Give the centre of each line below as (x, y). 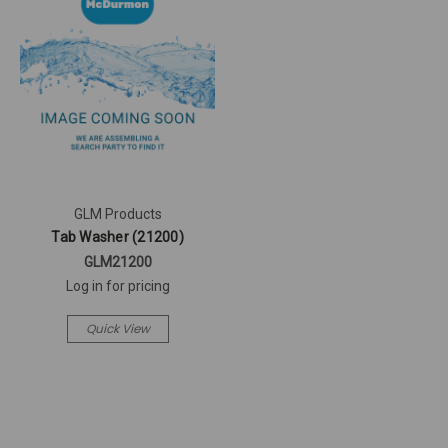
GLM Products (117, 214)
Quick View (117, 329)
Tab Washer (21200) (117, 237)
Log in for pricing (117, 286)
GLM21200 (117, 262)
